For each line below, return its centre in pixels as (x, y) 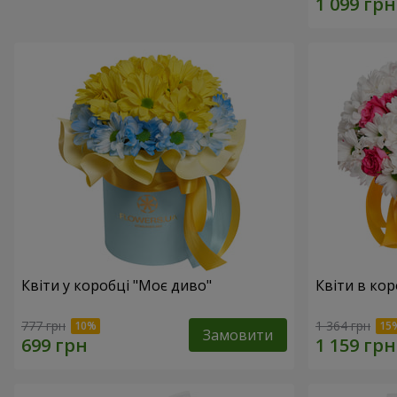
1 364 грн (343, 325)
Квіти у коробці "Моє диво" (117, 285)
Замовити (238, 335)
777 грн (43, 325)
